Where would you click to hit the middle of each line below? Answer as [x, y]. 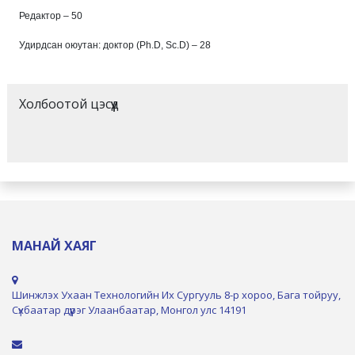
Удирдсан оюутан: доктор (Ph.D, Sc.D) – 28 [115, 45]
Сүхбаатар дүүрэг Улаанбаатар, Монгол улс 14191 [129, 309]
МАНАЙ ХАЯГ [54, 245]
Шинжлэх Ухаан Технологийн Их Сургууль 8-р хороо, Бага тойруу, [176, 294]
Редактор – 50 [51, 15]
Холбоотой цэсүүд [69, 103]
